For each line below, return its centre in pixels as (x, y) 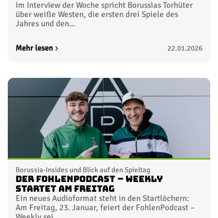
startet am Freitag (65, 189)
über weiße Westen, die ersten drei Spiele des (97, 15)
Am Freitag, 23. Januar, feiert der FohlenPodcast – (105, 208)
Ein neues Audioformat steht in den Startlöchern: (102, 199)
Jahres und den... (45, 24)
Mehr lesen (34, 48)
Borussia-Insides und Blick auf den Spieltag (83, 170)
